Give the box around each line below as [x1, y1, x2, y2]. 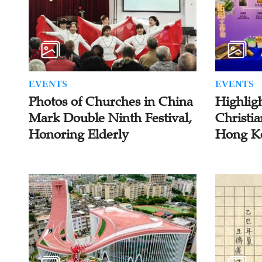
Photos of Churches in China [28, 94, 193, 110]
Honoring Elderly [28, 126, 129, 143]
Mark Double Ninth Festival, [28, 110, 192, 126]
